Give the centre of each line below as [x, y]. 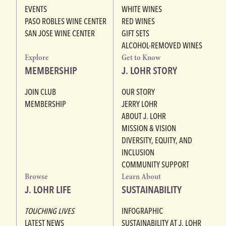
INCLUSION [138, 152]
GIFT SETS [135, 33]
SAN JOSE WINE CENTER [60, 33]
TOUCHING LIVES [49, 211]
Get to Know [141, 57]
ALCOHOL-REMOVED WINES [162, 45]
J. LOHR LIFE [48, 189]
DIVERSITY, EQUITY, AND [157, 140]
